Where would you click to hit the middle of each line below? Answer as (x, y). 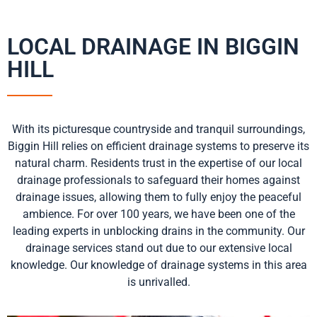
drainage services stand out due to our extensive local (158, 248)
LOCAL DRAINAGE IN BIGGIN (153, 47)
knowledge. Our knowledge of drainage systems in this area (158, 265)
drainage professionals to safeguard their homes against (158, 180)
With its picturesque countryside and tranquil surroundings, (158, 129)
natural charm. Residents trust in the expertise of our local (158, 163)
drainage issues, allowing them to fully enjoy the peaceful (158, 197)
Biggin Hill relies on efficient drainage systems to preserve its (158, 146)
